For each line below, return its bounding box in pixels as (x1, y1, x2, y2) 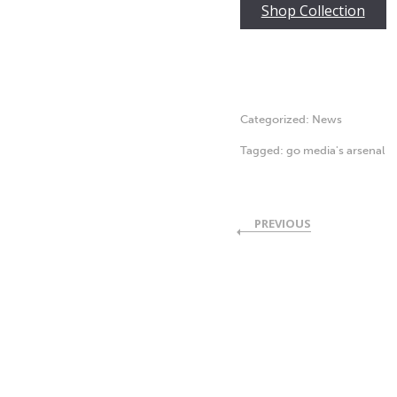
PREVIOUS (253, 215, 311, 231)
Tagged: (239, 144, 286, 157)
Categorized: (239, 113, 312, 126)
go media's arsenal (285, 144, 385, 157)
